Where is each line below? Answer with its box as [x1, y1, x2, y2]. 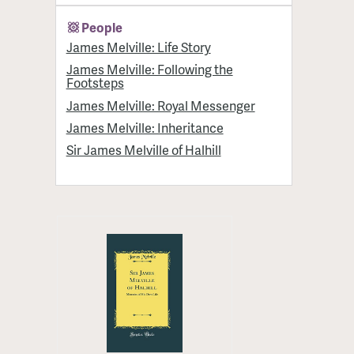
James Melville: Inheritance [66, 118, 224, 137]
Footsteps [66, 73, 124, 92]
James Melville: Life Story [66, 37, 211, 56]
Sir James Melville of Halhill [66, 141, 221, 160]
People [81, 17, 123, 36]
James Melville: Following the [66, 60, 233, 79]
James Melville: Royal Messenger [66, 96, 255, 115]
